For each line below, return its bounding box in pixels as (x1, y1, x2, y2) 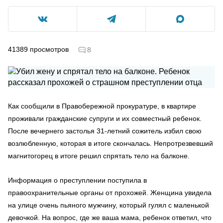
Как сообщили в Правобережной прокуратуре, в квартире (8, 102, 196, 110)
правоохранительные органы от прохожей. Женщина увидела (8, 188, 212, 197)
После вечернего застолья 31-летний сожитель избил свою (8, 126, 202, 135)
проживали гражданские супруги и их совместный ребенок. (8, 114, 202, 122)
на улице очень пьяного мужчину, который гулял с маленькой (8, 201, 209, 209)
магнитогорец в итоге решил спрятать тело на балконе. (8, 151, 190, 160)
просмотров (30, 45, 69, 53)
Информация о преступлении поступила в (8, 176, 147, 184)
